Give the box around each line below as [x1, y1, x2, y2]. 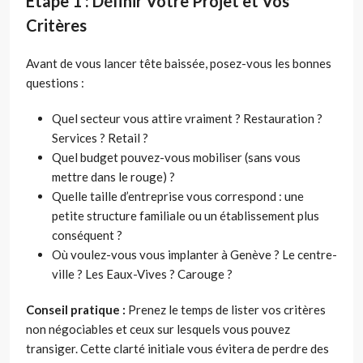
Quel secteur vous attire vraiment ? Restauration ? [52, 111, 322, 126]
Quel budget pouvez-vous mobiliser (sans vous [52, 150, 301, 165]
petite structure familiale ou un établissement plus [52, 208, 319, 224]
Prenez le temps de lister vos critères [126, 302, 326, 318]
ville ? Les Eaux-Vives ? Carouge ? [52, 267, 233, 282]
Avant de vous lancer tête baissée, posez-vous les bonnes [26, 56, 331, 71]
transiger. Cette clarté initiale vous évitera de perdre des [26, 341, 329, 357]
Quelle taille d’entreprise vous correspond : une [52, 189, 304, 204]
